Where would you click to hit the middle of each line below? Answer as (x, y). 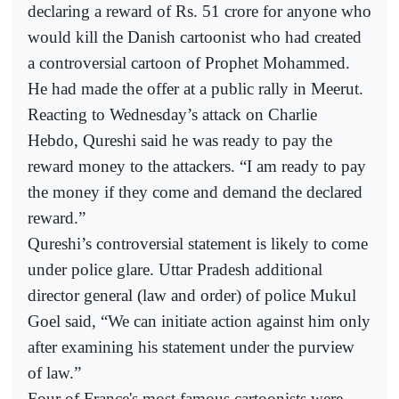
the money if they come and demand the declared (195, 191)
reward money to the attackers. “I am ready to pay (197, 166)
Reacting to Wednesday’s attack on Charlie (172, 114)
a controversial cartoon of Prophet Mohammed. (189, 62)
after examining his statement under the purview (191, 346)
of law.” (54, 372)
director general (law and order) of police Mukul (192, 295)
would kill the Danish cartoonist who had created (195, 37)
